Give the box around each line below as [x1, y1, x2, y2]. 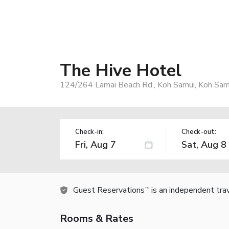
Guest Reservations [73, 184, 145, 196]
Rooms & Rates [60, 211, 133, 225]
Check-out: [181, 127, 216, 136]
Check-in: [75, 127, 104, 136]
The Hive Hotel [60, 58, 181, 82]
